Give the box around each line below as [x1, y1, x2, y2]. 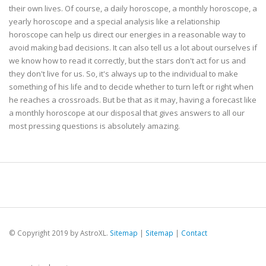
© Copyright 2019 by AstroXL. [9, 228, 110, 238]
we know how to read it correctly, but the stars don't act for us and [9, 55, 246, 66]
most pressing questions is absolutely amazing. [9, 121, 180, 132]
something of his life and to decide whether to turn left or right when [9, 81, 254, 93]
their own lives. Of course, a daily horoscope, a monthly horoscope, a [9, 3, 257, 14]
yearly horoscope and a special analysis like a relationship [9, 16, 220, 27]
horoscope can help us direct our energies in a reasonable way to [9, 29, 246, 40]
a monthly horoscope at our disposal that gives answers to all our [9, 107, 245, 119]
